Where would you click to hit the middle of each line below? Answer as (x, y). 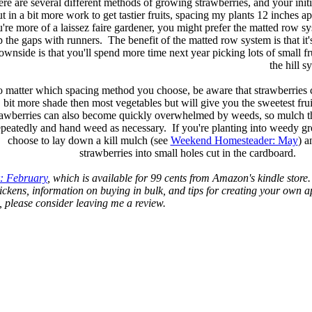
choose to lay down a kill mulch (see (89, 140)
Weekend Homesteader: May (234, 140)
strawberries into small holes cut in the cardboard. (187, 153)
